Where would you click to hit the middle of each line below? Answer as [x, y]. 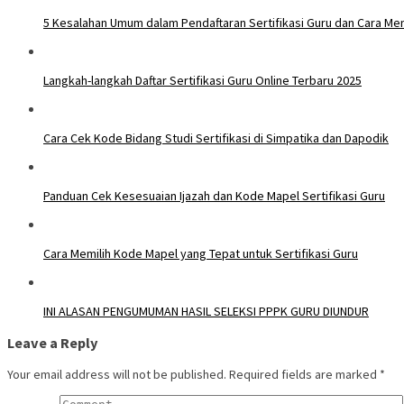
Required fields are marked [304, 375]
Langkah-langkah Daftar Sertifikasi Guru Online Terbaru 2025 [202, 80]
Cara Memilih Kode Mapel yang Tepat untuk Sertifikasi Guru [201, 253]
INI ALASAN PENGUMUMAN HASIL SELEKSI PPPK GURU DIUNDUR [206, 311]
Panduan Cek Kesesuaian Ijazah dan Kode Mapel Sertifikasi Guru [214, 195]
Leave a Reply [53, 343]
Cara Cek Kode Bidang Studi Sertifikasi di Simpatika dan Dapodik [216, 138]
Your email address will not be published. [117, 375]
